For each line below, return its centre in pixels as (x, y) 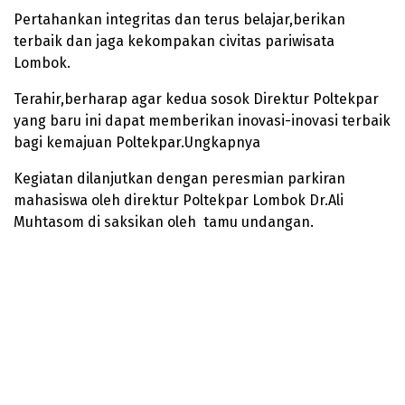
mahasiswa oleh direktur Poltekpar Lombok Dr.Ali (179, 201)
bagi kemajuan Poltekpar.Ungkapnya (137, 143)
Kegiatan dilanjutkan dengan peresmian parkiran (179, 179)
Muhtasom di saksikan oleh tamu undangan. (164, 222)
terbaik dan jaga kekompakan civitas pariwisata (174, 42)
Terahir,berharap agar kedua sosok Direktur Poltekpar (196, 99)
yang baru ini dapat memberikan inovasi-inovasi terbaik (202, 121)
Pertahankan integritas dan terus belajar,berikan (179, 20)
